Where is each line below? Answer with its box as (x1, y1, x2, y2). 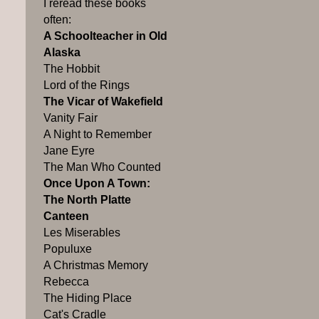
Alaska (43, 46, 80, 59)
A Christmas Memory (43, 259, 148, 272)
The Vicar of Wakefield (43, 95, 163, 108)
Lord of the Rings (43, 79, 130, 92)
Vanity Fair (43, 112, 98, 125)
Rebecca (43, 276, 89, 288)
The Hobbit (43, 63, 100, 75)
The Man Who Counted (43, 161, 161, 174)
